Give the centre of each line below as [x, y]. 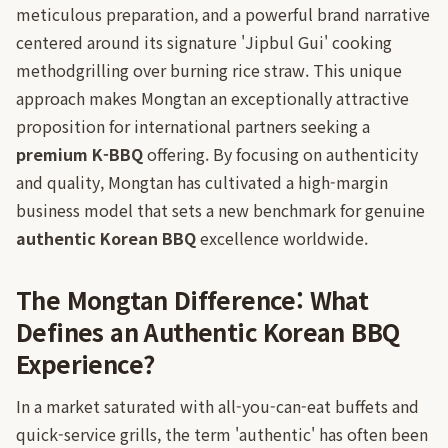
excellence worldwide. [282, 238]
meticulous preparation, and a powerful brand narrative [223, 14]
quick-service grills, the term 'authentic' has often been [222, 434]
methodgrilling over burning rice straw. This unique [209, 70]
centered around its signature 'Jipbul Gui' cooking [204, 42]
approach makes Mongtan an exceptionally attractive [212, 98]
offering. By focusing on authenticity [280, 154]
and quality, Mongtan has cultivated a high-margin [202, 182]
